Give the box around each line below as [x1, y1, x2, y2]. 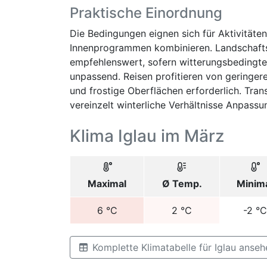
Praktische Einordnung [70, 4, 222, 21]
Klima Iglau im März [70, 126, 224, 146]
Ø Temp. [162, 178, 202, 190]
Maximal [88, 178, 126, 190]
